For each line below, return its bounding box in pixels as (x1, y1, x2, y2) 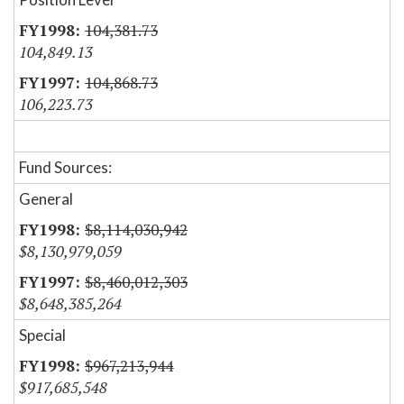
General (19, 189, 73, 209)
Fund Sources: (19, 158, 112, 178)
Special (19, 326, 66, 345)
